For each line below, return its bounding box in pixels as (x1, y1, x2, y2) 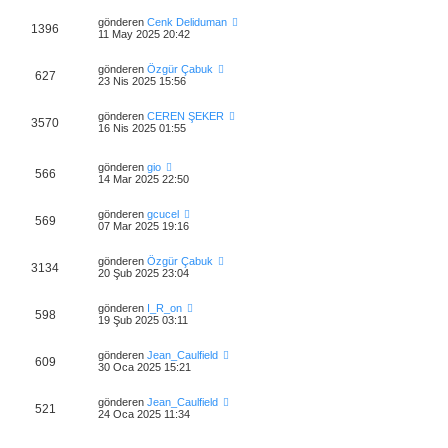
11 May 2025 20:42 (98, 27, 190, 40)
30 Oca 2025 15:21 (98, 361, 191, 374)
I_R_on (147, 302, 182, 315)
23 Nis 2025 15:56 (98, 74, 186, 87)
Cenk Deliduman (147, 15, 227, 28)
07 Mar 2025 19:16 (98, 220, 189, 233)
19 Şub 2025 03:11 (98, 314, 188, 327)
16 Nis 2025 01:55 (98, 121, 186, 134)
